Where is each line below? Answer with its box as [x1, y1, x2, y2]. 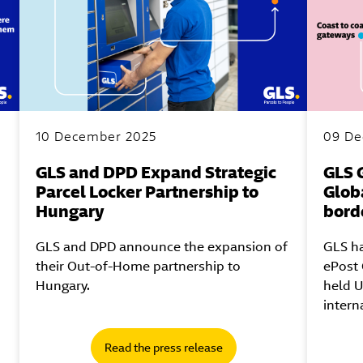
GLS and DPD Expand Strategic [36, 160, 277, 183]
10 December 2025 [36, 127, 157, 145]
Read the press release [104, 340, 223, 355]
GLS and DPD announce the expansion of [36, 237, 288, 255]
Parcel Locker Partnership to [36, 180, 259, 203]
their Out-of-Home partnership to [36, 257, 241, 275]
